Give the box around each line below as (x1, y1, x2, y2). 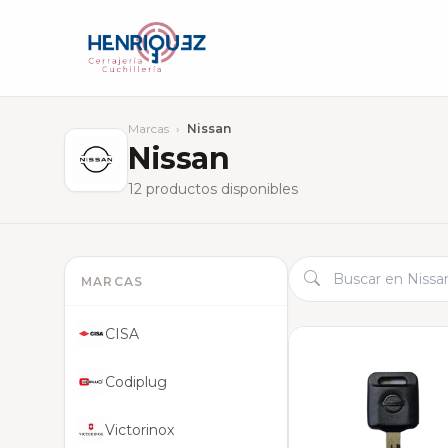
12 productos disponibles (128, 180, 298, 198)
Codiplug (105, 373, 167, 391)
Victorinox (105, 421, 174, 439)
